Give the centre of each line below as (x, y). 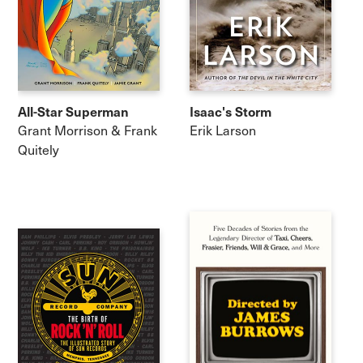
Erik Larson (223, 130)
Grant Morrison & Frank (88, 130)
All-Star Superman (74, 111)
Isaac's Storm (231, 111)
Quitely (39, 150)
